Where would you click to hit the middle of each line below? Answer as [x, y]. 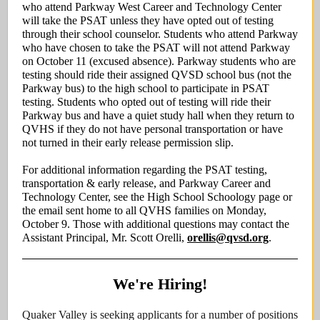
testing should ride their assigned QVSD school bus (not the [157, 75]
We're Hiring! [160, 284]
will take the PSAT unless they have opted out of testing [148, 20]
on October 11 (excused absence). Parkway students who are [159, 61]
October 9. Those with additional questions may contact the [156, 224]
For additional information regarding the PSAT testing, [145, 170]
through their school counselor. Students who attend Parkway [160, 34]
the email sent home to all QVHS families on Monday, [144, 210]
